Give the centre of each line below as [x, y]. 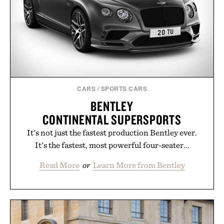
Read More [59, 165]
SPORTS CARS [124, 88]
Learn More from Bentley [139, 165]
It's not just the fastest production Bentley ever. [112, 132]
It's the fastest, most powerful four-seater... [112, 145]
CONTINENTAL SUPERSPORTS [112, 119]
